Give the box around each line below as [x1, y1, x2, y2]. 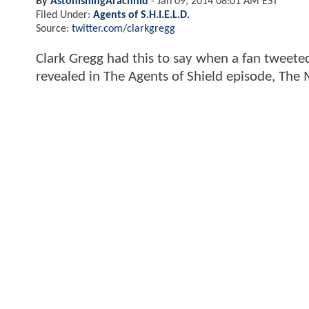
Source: [36, 23, 72, 34]
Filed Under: [36, 9, 93, 21]
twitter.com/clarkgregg [72, 23, 175, 34]
